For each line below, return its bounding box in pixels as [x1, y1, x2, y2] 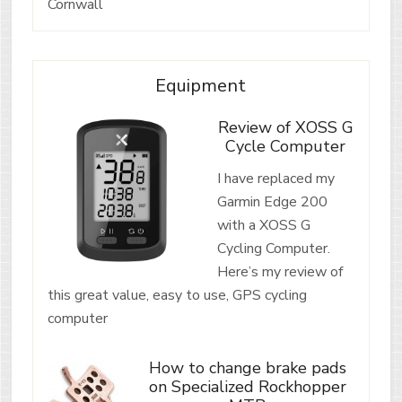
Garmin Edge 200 [216, 191, 328, 212]
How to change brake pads [148, 356, 346, 379]
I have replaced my [216, 168, 335, 188]
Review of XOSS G [217, 116, 354, 138]
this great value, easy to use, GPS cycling [47, 284, 307, 305]
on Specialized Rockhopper [148, 375, 346, 398]
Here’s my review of [216, 261, 343, 282]
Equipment [155, 73, 247, 98]
